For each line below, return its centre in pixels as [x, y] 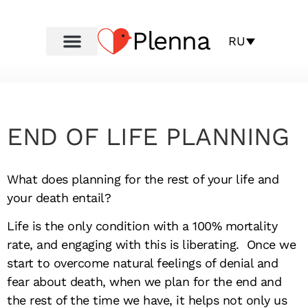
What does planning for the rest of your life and [143, 179]
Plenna [171, 41]
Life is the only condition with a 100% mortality [142, 226]
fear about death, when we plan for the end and [144, 282]
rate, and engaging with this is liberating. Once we [151, 245]
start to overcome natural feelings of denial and [142, 263]
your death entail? [59, 198]
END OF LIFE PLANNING [148, 137]
